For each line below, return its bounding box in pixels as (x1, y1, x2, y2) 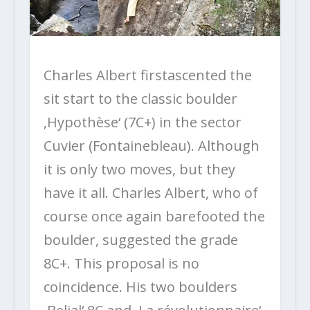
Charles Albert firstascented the (43, 65, 252, 84)
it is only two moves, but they (43, 159, 235, 179)
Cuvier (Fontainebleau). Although (43, 136, 259, 155)
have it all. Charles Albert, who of (43, 183, 258, 202)
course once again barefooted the (43, 206, 265, 226)
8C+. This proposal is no (43, 253, 199, 273)
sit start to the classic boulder (43, 89, 237, 108)
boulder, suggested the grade (43, 230, 238, 249)
